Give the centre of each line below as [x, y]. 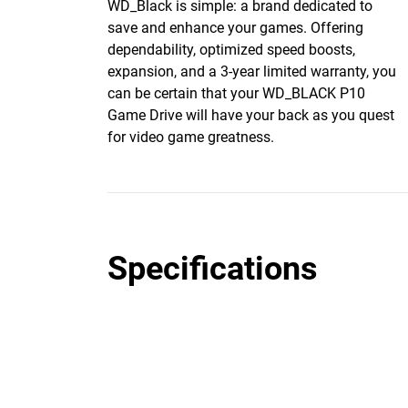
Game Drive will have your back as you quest [251, 115]
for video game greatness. [191, 137]
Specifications [213, 269]
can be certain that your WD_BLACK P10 [236, 93]
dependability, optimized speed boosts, [231, 50]
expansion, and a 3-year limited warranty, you [252, 71]
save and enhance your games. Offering [235, 28]
